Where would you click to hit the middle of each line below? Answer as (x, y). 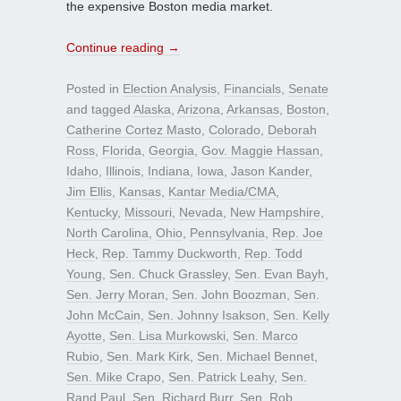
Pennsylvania (227, 232)
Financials (252, 88)
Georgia (171, 150)
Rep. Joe (298, 232)
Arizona (199, 109)
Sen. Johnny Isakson (207, 315)
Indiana (169, 171)
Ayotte (84, 335)
